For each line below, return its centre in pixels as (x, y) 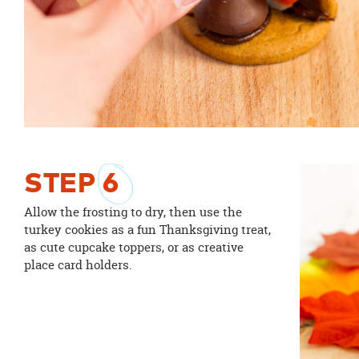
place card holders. (78, 265)
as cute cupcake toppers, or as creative (133, 248)
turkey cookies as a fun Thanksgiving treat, (147, 230)
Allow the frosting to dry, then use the (133, 212)
